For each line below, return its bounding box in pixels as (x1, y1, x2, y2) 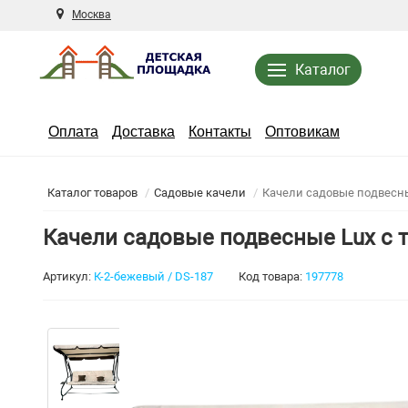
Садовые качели (154, 186, 246, 199)
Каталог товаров (47, 186, 138, 199)
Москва (72, 8, 111, 21)
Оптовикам (265, 124, 340, 139)
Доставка (112, 124, 175, 139)
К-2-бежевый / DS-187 (94, 270, 213, 283)
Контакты (189, 124, 251, 139)
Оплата (48, 124, 98, 139)
